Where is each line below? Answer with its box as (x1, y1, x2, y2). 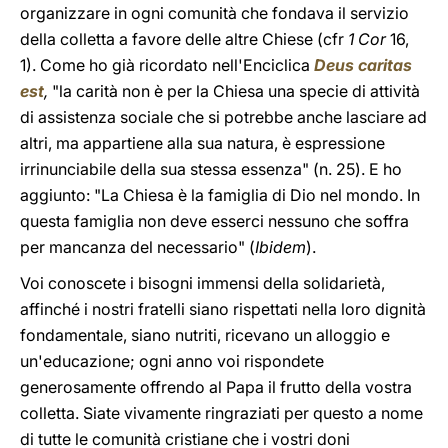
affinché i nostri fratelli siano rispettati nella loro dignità (20, 299, 426, 319)
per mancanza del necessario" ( (20, 237, 255, 257)
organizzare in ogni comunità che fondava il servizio (20, 3, 409, 23)
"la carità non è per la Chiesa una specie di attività (52, 81, 420, 101)
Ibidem (255, 237, 306, 257)
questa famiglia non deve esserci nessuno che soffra (20, 211, 409, 231)
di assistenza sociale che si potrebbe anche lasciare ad (20, 107, 427, 127)
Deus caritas (314, 55, 412, 75)
